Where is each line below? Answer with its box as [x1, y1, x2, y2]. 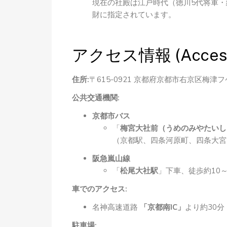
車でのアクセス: [72, 184, 127, 194]
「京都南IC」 [140, 202, 185, 212]
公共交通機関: [72, 93, 120, 103]
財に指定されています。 [92, 10, 176, 20]
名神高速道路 [92, 202, 140, 212]
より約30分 [185, 202, 224, 212]
